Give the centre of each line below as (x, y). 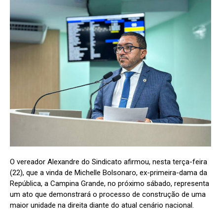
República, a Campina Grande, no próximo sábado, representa (110, 183)
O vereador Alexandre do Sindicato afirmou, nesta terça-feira (109, 162)
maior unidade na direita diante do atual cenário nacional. (102, 205)
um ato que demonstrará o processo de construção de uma (108, 194)
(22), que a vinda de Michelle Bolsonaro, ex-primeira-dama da (109, 172)
